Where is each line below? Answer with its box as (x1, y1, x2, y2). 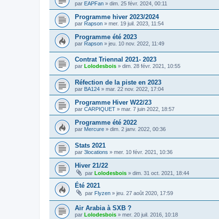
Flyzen (94, 190, 110, 196)
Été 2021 (75, 181, 100, 189)
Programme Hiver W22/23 (75, 99, 152, 107)
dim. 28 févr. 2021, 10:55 (122, 63, 180, 69)
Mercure (84, 126, 104, 132)
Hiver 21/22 (75, 161, 108, 169)
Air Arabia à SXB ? (75, 204, 131, 212)
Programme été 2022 (75, 119, 137, 127)
